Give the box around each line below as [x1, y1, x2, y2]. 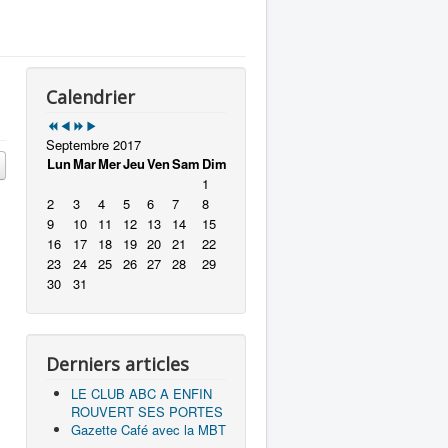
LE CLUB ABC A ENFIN [71, 384, 212, 403]
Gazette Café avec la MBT [71, 420, 226, 439]
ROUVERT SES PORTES [71, 402, 223, 421]
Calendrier [46, 85, 135, 109]
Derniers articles [46, 352, 189, 376]
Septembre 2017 [46, 135, 141, 154]
